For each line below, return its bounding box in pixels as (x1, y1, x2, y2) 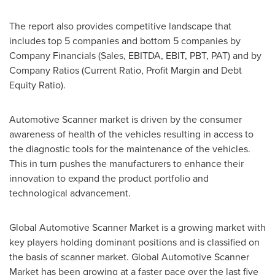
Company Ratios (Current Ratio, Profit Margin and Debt (9, 63, 242, 77)
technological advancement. (9, 186, 131, 200)
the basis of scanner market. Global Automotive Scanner (9, 250, 249, 264)
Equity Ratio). (9, 78, 66, 92)
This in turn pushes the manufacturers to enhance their (9, 157, 244, 171)
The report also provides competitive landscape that (9, 19, 231, 33)
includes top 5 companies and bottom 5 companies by (9, 34, 241, 48)
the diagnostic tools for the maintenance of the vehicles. (9, 142, 250, 156)
